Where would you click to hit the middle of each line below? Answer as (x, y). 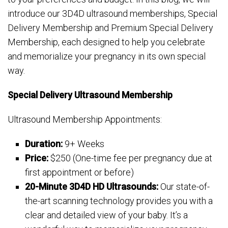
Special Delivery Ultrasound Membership (90, 95)
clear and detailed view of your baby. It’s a (107, 215)
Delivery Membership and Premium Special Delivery (110, 28)
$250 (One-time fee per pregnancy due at (131, 158)
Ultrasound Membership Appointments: (85, 119)
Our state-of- (184, 187)
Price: (37, 158)
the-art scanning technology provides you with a (119, 201)
